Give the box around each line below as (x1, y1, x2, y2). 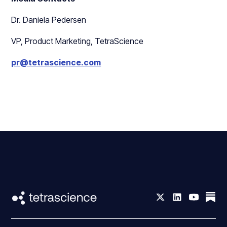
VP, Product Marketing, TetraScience (11, 36, 144, 46)
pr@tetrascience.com (11, 57, 101, 67)
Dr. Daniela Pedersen (11, 15, 87, 25)
